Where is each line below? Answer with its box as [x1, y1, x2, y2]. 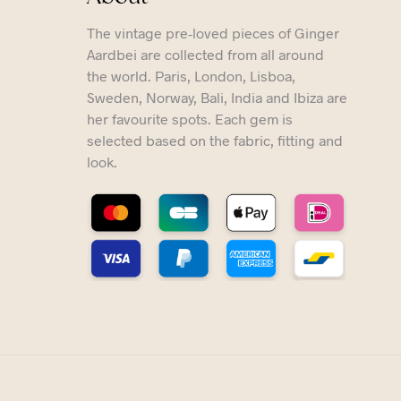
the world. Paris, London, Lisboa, [87, 67, 295, 85]
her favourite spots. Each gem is [87, 110, 293, 128]
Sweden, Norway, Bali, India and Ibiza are [87, 89, 347, 107]
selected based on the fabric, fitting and [87, 132, 343, 149]
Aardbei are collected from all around [87, 46, 324, 64]
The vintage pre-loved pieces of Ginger [87, 24, 339, 42]
